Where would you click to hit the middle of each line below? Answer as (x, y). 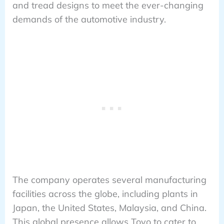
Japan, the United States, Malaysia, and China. (109, 207)
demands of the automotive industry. (89, 19)
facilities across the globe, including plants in (105, 193)
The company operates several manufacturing (109, 179)
